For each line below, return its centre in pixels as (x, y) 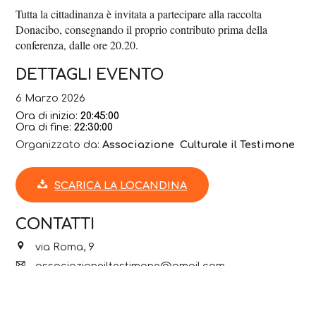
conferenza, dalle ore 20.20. (77, 45)
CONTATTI (55, 224)
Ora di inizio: (48, 115)
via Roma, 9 (64, 247)
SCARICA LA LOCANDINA (121, 186)
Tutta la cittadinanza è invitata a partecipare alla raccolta (139, 14)
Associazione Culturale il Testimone (199, 144)
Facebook (62, 304)
